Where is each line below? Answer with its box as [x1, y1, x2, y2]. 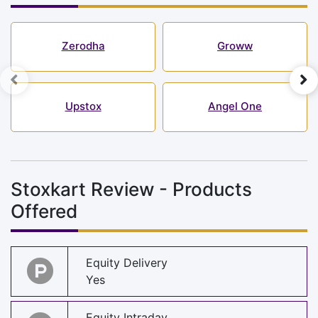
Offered [11, 199, 77, 222]
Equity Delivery [86, 256, 168, 270]
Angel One [208, 99, 262, 113]
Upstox [65, 99, 102, 113]
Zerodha [61, 38, 105, 53]
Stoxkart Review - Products [11, 177, 252, 200]
